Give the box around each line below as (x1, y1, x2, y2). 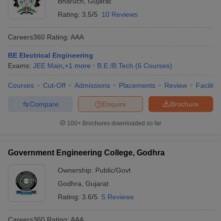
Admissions (74, 81, 110, 89)
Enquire (102, 100, 126, 108)
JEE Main (33, 62, 63, 70)
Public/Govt (95, 166, 131, 174)
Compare (29, 100, 59, 108)
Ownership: (58, 166, 95, 174)
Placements (119, 81, 155, 89)
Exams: (8, 62, 33, 70)
